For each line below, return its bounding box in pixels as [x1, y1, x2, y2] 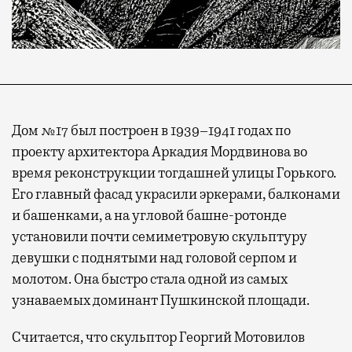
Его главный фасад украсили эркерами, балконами [12, 185, 340, 203]
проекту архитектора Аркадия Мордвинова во [12, 143, 307, 161]
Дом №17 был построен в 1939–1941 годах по [12, 122, 291, 140]
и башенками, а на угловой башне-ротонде [12, 207, 287, 225]
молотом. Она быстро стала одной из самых [12, 270, 288, 288]
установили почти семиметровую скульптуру [12, 228, 307, 246]
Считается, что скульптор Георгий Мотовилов [12, 328, 305, 346]
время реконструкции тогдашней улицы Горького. [12, 164, 336, 182]
